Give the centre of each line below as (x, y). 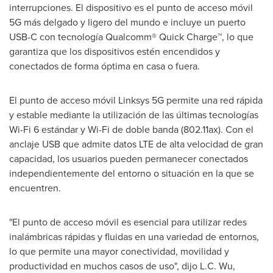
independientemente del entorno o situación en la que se (132, 173)
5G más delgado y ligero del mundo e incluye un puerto (127, 22)
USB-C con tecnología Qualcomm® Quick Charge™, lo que (131, 36)
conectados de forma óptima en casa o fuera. (105, 66)
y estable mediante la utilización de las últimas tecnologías (134, 114)
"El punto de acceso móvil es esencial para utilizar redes (128, 222)
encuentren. (35, 187)
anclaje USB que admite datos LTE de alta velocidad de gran (136, 144)
